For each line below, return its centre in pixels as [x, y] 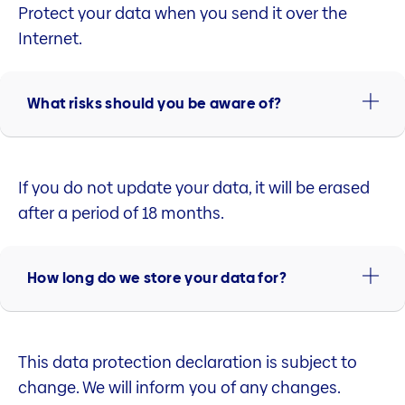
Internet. [50, 39]
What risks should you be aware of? [155, 104]
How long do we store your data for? [157, 278]
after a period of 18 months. [121, 212]
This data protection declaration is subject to [188, 362]
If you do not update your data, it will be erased [194, 187]
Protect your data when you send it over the [183, 14]
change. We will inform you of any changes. [179, 387]
